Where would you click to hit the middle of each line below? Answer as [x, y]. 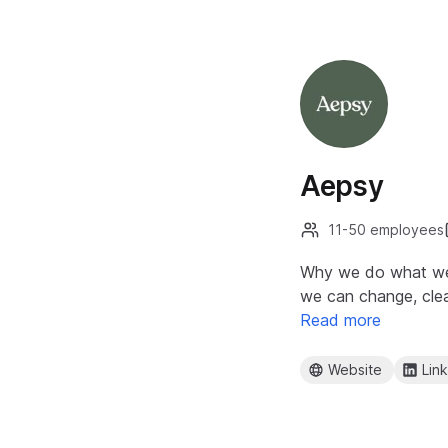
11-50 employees [386, 229]
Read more [340, 320]
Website [355, 369]
